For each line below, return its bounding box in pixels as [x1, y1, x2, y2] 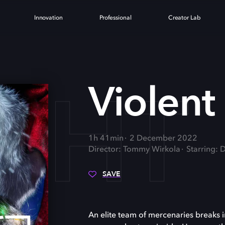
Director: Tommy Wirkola [88, 146, 180, 154]
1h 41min [88, 135, 124, 143]
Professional [99, 15, 132, 21]
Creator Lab [168, 15, 201, 21]
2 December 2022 [130, 135, 197, 143]
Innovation [34, 15, 63, 21]
